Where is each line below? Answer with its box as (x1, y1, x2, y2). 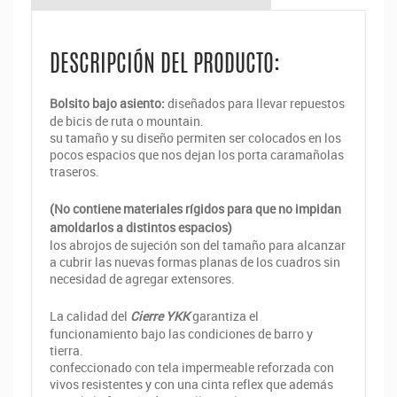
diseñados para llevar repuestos (165, 94, 345, 112)
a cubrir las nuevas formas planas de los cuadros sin (50, 253, 340, 270)
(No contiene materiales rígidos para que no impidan (50, 199, 341, 217)
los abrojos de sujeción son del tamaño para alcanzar (50, 236, 346, 253)
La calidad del (50, 307, 130, 324)
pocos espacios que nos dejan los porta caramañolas (50, 145, 344, 163)
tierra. (50, 341, 83, 359)
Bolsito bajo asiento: (50, 94, 165, 112)
